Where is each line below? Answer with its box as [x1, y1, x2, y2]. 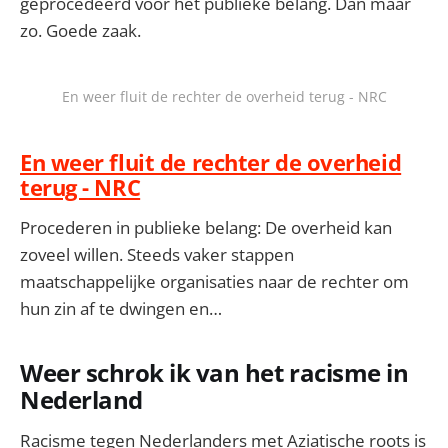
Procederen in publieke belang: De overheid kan [20, 215, 392, 239]
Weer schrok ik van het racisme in [20, 356, 409, 389]
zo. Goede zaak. [20, 18, 141, 42]
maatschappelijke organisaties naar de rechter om [20, 269, 409, 293]
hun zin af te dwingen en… [20, 296, 222, 320]
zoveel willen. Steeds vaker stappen [20, 242, 294, 266]
